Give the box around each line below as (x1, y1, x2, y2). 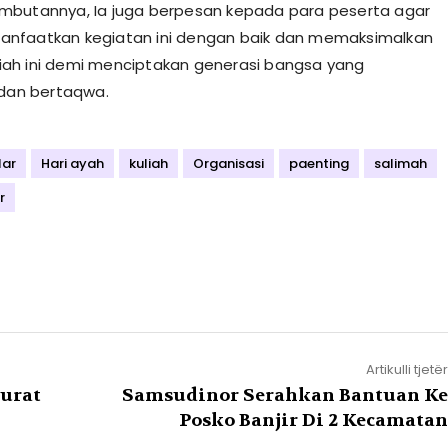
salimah (373, 154, 427, 173)
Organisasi (192, 154, 264, 173)
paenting (288, 154, 349, 173)
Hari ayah (40, 154, 104, 173)
